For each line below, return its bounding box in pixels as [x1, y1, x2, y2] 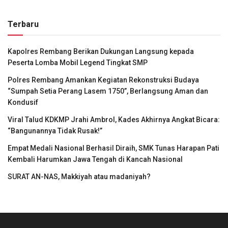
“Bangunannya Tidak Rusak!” [8, 127, 102, 135]
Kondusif [8, 98, 38, 107]
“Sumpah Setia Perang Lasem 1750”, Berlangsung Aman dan [8, 87, 208, 96]
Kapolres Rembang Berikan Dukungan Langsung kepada [8, 47, 194, 56]
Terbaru [8, 19, 39, 30]
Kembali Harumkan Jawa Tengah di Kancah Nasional [8, 155, 183, 164]
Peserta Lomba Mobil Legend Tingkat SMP [8, 59, 148, 67]
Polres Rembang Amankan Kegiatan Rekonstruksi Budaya [8, 76, 199, 84]
